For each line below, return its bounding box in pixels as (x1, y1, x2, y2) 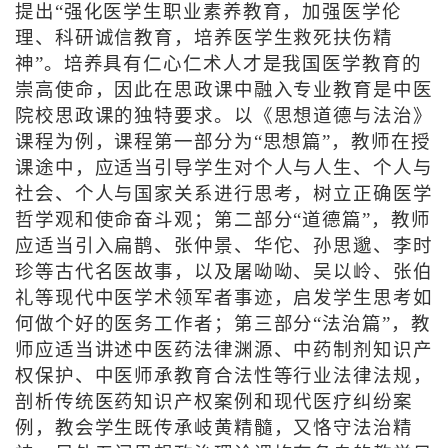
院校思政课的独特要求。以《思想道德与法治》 (14, 106, 433, 127)
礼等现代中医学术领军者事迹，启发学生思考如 (14, 288, 433, 309)
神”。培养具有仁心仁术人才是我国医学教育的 (14, 54, 422, 75)
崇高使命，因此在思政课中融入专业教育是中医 (14, 80, 433, 101)
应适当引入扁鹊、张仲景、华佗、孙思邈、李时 (14, 236, 433, 257)
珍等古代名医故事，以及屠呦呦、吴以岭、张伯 (14, 262, 433, 283)
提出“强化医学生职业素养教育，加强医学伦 (14, 2, 402, 23)
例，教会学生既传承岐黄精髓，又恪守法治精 (14, 418, 413, 439)
